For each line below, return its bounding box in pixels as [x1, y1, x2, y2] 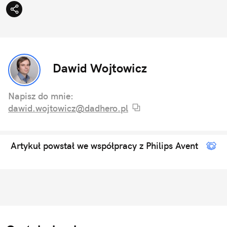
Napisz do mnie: [8, 90, 73, 102]
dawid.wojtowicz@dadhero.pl [8, 102, 128, 114]
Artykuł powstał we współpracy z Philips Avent [11, 139, 198, 152]
